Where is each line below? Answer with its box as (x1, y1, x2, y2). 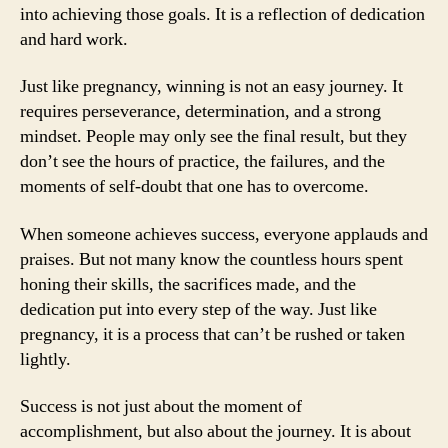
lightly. (20, 347, 71, 371)
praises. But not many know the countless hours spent (20, 247, 403, 271)
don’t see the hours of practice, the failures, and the (20, 150, 385, 173)
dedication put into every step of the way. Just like (20, 297, 377, 321)
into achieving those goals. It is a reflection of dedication (20, 2, 425, 26)
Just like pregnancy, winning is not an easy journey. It (20, 75, 403, 98)
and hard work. (20, 27, 128, 51)
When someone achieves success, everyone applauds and (20, 222, 428, 246)
